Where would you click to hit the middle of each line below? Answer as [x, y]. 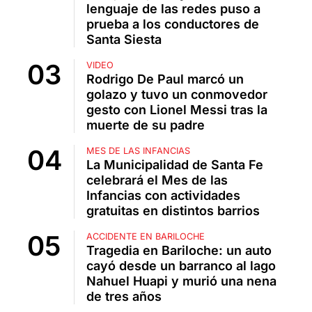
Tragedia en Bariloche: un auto [179, 251]
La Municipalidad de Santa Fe [175, 165]
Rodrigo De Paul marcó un [165, 79]
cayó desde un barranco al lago [181, 266]
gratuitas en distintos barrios [173, 211]
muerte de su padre [146, 125]
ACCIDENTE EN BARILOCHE [146, 237]
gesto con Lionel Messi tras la [177, 110]
